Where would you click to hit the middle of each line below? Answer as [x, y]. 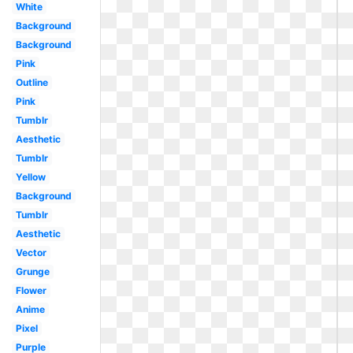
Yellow [30, 177]
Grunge [32, 271]
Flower [31, 290]
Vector [31, 253]
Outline [32, 82]
